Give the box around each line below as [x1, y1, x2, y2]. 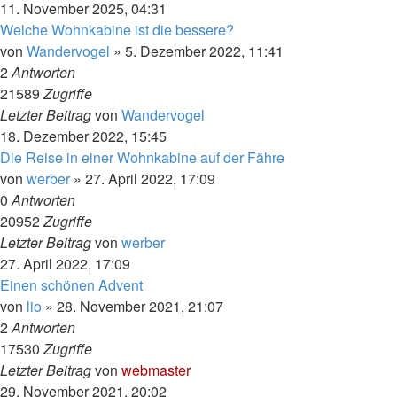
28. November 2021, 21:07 [57, 296, 223, 316]
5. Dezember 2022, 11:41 [125, 41, 284, 61]
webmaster [121, 360, 191, 380]
